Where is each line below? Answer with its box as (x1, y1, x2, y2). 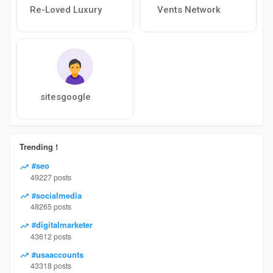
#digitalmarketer (29, 219, 93, 231)
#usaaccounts (29, 248, 83, 260)
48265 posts (30, 201, 71, 213)
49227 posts (30, 171, 71, 183)
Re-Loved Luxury (29, 4, 102, 16)
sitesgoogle (40, 91, 91, 103)
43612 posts (30, 230, 71, 242)
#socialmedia (29, 189, 82, 201)
